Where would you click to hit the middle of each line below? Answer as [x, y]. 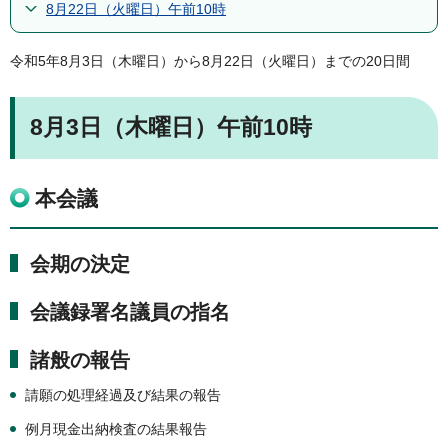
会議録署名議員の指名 [130, 312]
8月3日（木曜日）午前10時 [171, 127]
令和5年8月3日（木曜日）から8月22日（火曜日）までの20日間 [210, 61]
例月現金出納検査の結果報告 [116, 428]
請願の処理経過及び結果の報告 [123, 395]
